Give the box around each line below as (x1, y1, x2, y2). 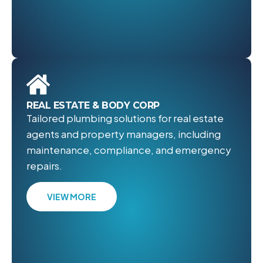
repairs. (26, 159, 62, 173)
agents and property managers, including (26, 127, 221, 141)
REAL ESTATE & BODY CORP (26, 100, 160, 112)
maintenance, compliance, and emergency (26, 143, 231, 157)
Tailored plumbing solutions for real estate (26, 112, 224, 125)
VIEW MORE (47, 191, 96, 202)
